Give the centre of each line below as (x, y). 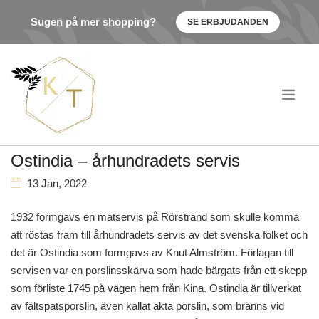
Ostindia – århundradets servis (125, 161)
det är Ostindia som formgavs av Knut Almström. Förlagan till (152, 252)
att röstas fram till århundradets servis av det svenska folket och (159, 235)
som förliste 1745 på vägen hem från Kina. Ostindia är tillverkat (156, 288)
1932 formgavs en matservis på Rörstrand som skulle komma (155, 217)
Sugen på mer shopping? (93, 22)
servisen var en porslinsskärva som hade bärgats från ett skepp (159, 270)
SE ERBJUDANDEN (228, 22)
